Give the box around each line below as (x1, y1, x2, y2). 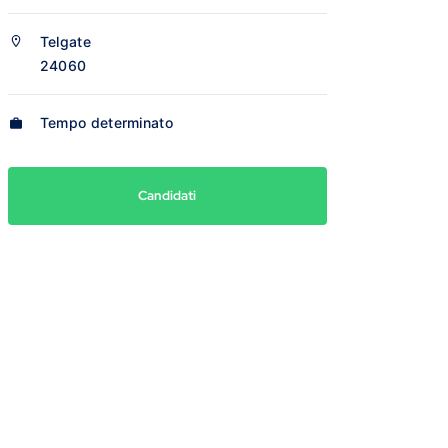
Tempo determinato (39, 114, 174, 131)
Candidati (138, 187, 197, 204)
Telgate (39, 33, 91, 50)
